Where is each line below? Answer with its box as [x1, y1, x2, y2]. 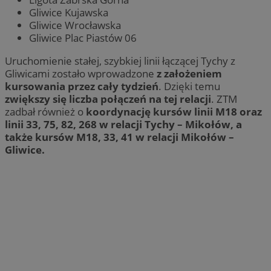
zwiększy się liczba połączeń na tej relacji [5, 92, 211, 106]
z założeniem [157, 67, 222, 81]
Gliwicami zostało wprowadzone [5, 67, 157, 81]
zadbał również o [5, 105, 86, 119]
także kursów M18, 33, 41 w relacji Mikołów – [5, 130, 234, 145]
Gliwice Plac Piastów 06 [29, 31, 137, 45]
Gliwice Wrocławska [29, 18, 121, 33]
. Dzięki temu [158, 79, 220, 94]
